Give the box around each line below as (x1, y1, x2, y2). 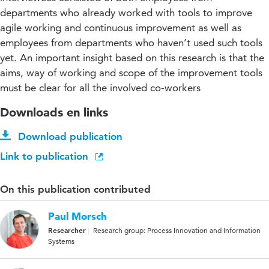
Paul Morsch (48, 210, 107, 223)
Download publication (18, 130, 122, 143)
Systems (48, 237, 74, 246)
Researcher (48, 225, 86, 235)
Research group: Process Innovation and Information (93, 226, 261, 235)
